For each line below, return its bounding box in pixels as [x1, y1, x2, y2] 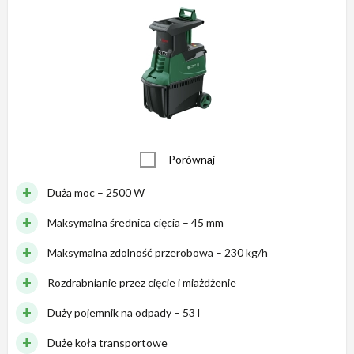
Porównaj [168, 153, 215, 167]
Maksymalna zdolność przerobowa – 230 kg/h [47, 245, 268, 259]
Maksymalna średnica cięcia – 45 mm [47, 215, 224, 229]
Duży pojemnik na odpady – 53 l [47, 305, 200, 319]
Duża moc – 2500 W [47, 185, 145, 199]
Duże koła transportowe [47, 335, 168, 349]
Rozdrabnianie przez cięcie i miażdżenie [47, 275, 236, 289]
